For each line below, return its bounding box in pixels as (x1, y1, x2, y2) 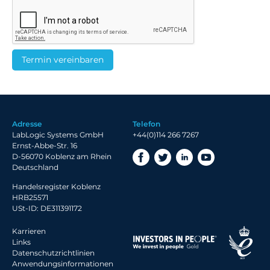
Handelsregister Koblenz (12, 182, 101, 191)
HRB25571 (12, 193, 48, 202)
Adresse (12, 119, 42, 128)
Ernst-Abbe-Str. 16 (12, 141, 77, 150)
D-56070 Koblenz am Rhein (12, 152, 111, 161)
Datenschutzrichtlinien (12, 248, 95, 257)
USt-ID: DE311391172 (12, 204, 82, 213)
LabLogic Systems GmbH (12, 130, 104, 139)
